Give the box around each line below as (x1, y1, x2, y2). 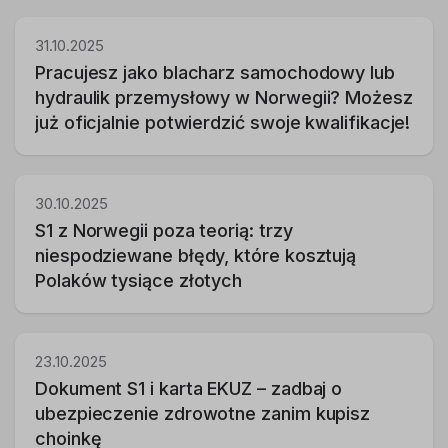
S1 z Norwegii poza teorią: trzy (35, 220, 293, 241)
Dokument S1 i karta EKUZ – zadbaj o (35, 378, 343, 399)
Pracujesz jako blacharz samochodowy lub (35, 62, 395, 83)
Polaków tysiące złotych (35, 270, 243, 291)
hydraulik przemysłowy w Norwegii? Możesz (35, 87, 413, 108)
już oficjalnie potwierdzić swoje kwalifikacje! (35, 112, 411, 133)
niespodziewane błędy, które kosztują (35, 245, 357, 266)
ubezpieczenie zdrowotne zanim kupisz (35, 403, 371, 424)
